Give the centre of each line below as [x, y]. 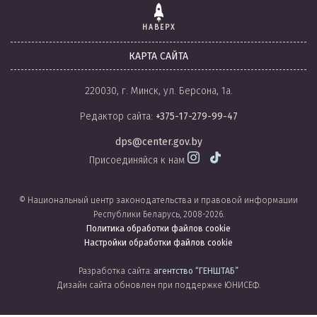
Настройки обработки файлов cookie [158, 243]
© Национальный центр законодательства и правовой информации [158, 201]
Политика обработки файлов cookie [158, 229]
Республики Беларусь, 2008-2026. [158, 215]
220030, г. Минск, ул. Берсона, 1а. [158, 91]
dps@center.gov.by [158, 142]
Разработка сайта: [116, 271]
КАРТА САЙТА [158, 57]
